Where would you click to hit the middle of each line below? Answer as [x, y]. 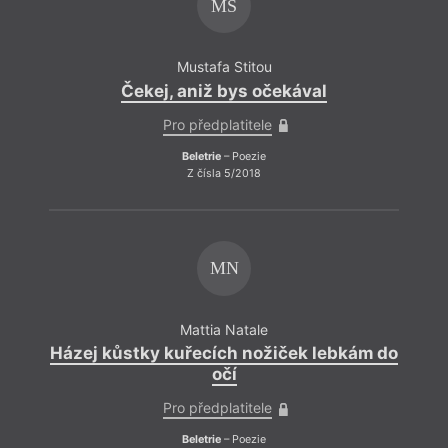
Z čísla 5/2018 [224, 174]
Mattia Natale [224, 329]
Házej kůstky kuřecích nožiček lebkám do [224, 353]
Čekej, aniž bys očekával [224, 90]
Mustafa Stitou [224, 67]
